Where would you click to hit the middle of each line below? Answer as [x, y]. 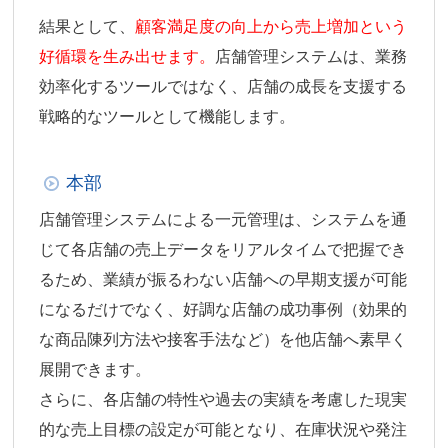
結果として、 [87, 26]
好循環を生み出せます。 [127, 56]
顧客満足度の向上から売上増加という [271, 26]
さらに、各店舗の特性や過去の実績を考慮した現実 [223, 399]
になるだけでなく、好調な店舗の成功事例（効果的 [223, 309]
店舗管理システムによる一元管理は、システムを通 [223, 219]
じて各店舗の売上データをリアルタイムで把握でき [223, 249]
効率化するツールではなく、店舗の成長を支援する [223, 86]
